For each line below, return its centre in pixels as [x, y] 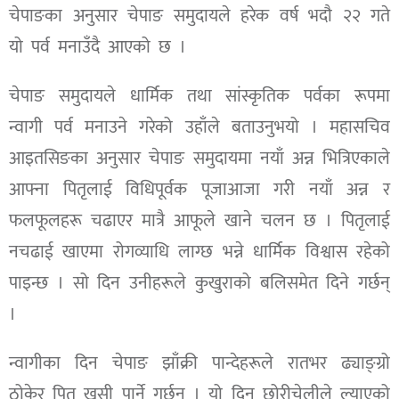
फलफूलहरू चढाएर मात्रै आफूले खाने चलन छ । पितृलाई [199, 221]
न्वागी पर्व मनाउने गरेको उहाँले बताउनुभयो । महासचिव [199, 128]
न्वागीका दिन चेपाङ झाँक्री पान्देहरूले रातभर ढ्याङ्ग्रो [199, 364]
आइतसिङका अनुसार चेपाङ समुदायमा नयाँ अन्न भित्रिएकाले [199, 159]
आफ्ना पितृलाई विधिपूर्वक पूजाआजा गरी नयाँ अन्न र [199, 190]
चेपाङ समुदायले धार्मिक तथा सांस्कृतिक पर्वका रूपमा [199, 97]
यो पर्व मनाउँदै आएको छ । [98, 48]
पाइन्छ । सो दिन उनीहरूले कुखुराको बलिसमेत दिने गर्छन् [199, 284]
